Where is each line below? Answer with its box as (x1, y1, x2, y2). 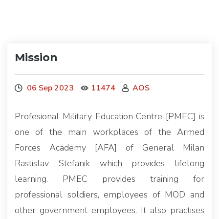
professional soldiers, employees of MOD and (15, 188, 204, 200)
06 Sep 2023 (25, 82, 74, 93)
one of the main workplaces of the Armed (15, 126, 204, 138)
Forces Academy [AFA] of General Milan (15, 141, 204, 153)
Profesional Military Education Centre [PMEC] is (15, 110, 204, 122)
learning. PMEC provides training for (15, 173, 204, 185)
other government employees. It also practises (15, 204, 204, 216)
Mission (15, 50, 58, 64)
